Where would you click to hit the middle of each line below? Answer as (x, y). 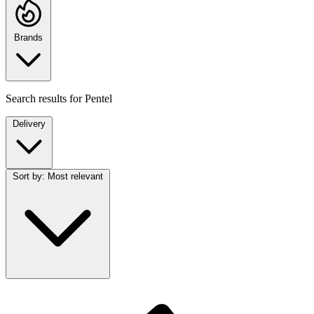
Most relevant (75, 177)
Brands (28, 38)
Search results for (45, 99)
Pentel (98, 99)
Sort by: (29, 177)
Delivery (29, 124)
